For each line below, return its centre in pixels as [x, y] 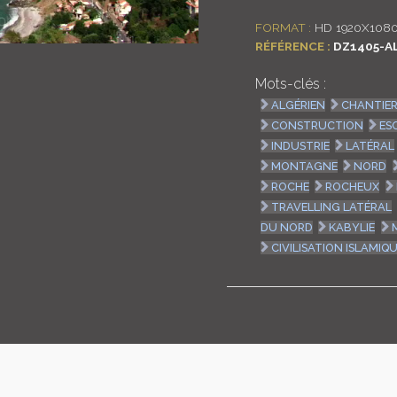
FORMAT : [283, 27]
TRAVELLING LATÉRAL [332, 206]
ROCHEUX [353, 186]
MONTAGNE [305, 166]
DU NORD [287, 227]
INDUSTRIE [301, 145]
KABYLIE [352, 227]
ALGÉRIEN [299, 105]
